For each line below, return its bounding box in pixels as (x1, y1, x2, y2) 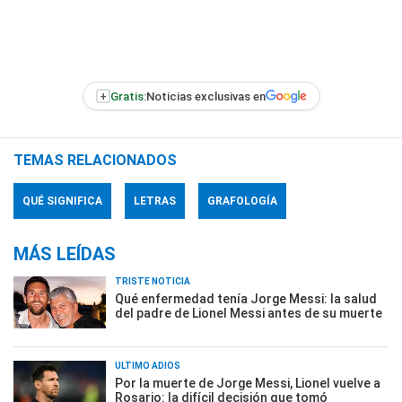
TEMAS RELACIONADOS (13, 152, 177, 169)
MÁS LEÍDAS (13, 243, 116, 265)
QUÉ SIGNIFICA (22, 195, 102, 207)
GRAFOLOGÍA (207, 195, 277, 207)
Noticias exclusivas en (145, 89, 266, 103)
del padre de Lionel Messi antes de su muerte (115, 306, 382, 320)
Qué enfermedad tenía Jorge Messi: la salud (115, 292, 377, 306)
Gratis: (109, 89, 146, 103)
